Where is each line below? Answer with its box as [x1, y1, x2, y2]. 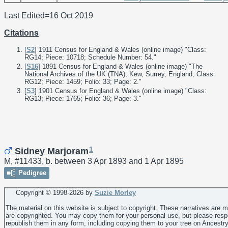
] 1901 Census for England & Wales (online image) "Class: [35, 87, 207, 95]
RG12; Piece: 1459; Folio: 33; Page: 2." [24, 78, 141, 86]
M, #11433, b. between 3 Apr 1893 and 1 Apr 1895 [4, 156, 184, 165]
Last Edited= [4, 11, 49, 20]
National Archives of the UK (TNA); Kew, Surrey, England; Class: [24, 70, 215, 78]
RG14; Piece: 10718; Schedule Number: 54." [24, 53, 156, 61]
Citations [4, 28, 39, 37]
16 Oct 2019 [49, 11, 93, 20]
